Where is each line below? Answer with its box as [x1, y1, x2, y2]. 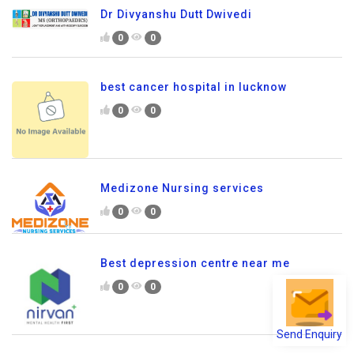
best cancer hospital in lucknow [100, 81, 287, 94]
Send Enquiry [277, 326, 342, 340]
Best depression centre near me [100, 256, 290, 269]
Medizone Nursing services [100, 181, 264, 194]
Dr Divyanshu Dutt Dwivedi [100, 8, 252, 21]
